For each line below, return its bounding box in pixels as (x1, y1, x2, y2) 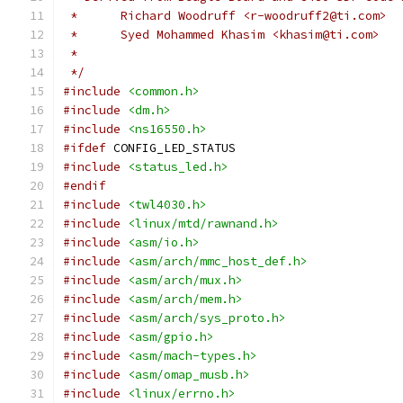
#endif (63, 178, 106, 193)
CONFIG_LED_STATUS (106, 140, 236, 156)
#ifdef (63, 140, 106, 156)
